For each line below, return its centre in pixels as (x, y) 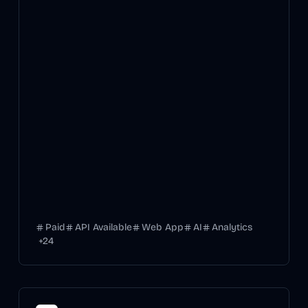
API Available (103, 227)
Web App (162, 227)
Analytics (232, 227)
